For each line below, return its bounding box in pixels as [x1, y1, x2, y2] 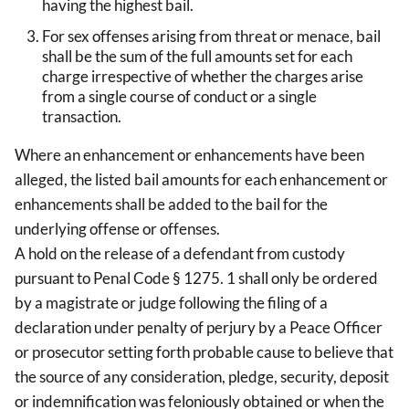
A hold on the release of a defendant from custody [15, 244, 345, 264]
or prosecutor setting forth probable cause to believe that [15, 342, 393, 362]
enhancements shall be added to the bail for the [15, 194, 328, 215]
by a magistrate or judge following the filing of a [15, 293, 328, 313]
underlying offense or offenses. [15, 219, 220, 239]
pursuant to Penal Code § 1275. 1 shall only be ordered [15, 268, 378, 288]
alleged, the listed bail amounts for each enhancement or [15, 170, 388, 190]
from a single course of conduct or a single [42, 87, 317, 107]
